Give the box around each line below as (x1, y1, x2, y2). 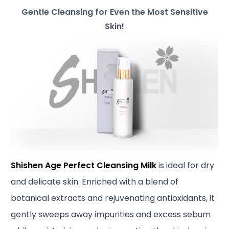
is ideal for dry (156, 159, 215, 171)
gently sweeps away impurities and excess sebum (11, 208, 211, 220)
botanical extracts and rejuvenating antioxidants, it (11, 192, 215, 204)
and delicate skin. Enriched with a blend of (11, 175, 179, 188)
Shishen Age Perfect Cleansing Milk (11, 159, 157, 171)
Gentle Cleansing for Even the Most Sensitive (21, 6, 208, 18)
